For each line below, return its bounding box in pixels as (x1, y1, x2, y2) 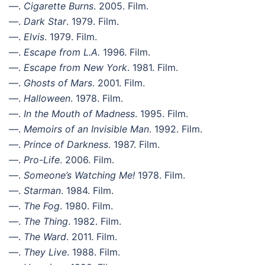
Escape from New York (24, 61, 127, 73)
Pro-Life (24, 153, 60, 166)
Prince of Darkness (24, 138, 108, 150)
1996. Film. (100, 46, 150, 58)
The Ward (24, 230, 66, 243)
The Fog (24, 199, 60, 212)
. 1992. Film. (149, 122, 202, 135)
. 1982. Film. (68, 215, 121, 227)
